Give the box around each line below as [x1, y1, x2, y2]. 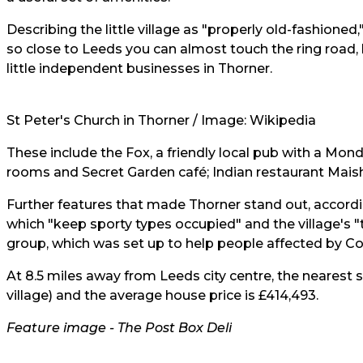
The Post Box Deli [117, 320, 232, 335]
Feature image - [6, 320, 117, 335]
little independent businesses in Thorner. [6, 61, 272, 76]
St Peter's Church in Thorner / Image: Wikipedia [6, 113, 316, 128]
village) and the [6, 288, 109, 303]
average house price [109, 288, 241, 303]
